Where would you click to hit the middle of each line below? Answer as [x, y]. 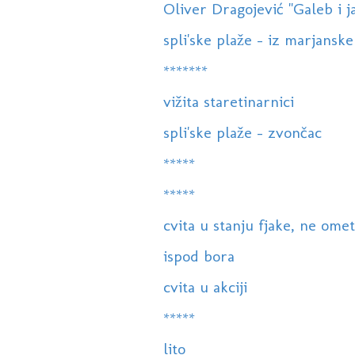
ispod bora [198, 256]
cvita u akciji [205, 287]
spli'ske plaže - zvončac [242, 133]
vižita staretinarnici [228, 102]
